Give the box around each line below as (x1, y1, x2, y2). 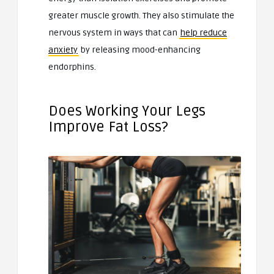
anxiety (48, 45, 78, 56)
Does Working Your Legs (48, 102, 206, 120)
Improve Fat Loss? (48, 118, 168, 136)
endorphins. (48, 62, 96, 73)
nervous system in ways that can (48, 28, 179, 39)
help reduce (180, 28, 227, 39)
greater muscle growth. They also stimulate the (48, 10, 234, 21)
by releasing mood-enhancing (79, 45, 201, 56)
